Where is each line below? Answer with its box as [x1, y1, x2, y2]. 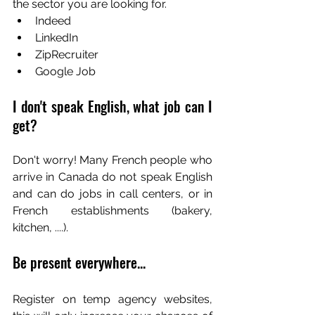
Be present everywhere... [13, 252, 146, 273]
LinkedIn [35, 31, 78, 44]
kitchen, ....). [13, 221, 68, 234]
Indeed [35, 14, 71, 27]
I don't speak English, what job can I [13, 96, 212, 117]
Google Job [35, 65, 96, 78]
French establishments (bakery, [13, 204, 212, 217]
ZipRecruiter [35, 48, 98, 61]
